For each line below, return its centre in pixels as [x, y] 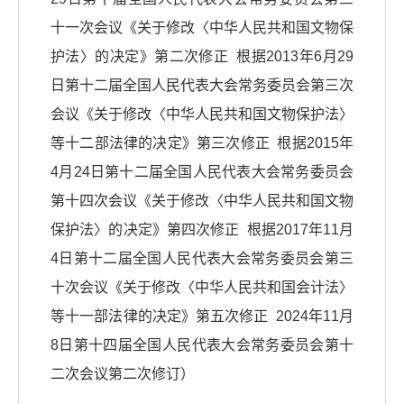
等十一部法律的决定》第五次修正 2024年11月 [202, 317]
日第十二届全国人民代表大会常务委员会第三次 [202, 86]
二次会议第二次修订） [123, 374]
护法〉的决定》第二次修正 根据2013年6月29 [202, 57]
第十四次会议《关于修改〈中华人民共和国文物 [202, 201]
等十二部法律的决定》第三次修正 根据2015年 [202, 143]
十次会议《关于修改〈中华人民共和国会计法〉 [202, 288]
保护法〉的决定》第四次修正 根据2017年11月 [202, 230]
